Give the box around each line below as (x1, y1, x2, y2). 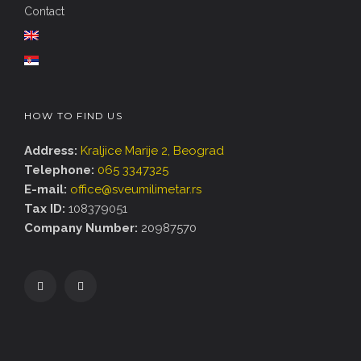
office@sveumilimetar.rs (70, 181, 201, 197)
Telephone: (24, 162, 94, 177)
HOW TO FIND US (24, 109, 122, 122)
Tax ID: (24, 201, 65, 216)
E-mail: (24, 181, 67, 197)
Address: (24, 143, 77, 158)
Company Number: (24, 220, 138, 235)
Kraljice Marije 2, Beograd (81, 143, 224, 158)
